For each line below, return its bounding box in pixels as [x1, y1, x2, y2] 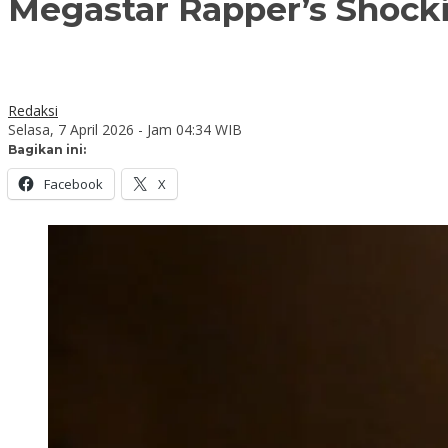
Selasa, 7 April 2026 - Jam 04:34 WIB [8, 119, 242, 139]
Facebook [44, 174, 103, 193]
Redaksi [8, 100, 58, 120]
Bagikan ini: [8, 141, 86, 157]
